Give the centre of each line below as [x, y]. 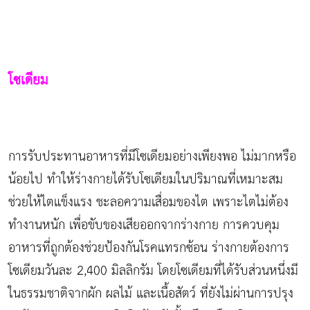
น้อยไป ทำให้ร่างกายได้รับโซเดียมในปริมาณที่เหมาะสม [146, 179]
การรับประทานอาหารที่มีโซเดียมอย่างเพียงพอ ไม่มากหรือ [152, 156]
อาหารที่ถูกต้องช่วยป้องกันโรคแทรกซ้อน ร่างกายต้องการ [149, 248]
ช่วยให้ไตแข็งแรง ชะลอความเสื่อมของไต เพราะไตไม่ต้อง [148, 202]
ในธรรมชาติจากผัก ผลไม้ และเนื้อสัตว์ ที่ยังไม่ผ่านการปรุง [151, 293]
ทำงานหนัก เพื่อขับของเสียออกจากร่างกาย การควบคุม [144, 225]
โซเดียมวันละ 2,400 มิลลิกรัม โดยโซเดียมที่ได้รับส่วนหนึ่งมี [153, 271]
